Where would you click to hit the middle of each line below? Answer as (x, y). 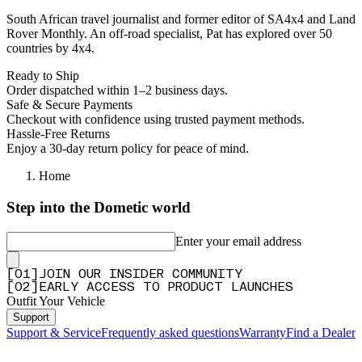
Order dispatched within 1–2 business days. (117, 90)
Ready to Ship (43, 76)
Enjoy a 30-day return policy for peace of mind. (128, 149)
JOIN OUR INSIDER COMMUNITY (141, 274)
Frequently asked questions (170, 332)
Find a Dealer (321, 332)
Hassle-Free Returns (58, 134)
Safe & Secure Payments (69, 105)
